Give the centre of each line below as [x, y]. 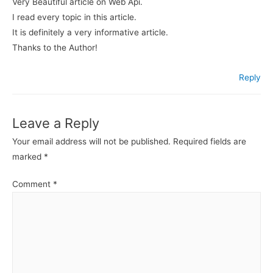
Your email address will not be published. [91, 141]
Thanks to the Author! [55, 48]
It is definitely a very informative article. [90, 33]
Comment [33, 184]
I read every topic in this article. [74, 17]
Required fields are [210, 141]
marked [28, 156]
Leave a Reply [56, 123]
